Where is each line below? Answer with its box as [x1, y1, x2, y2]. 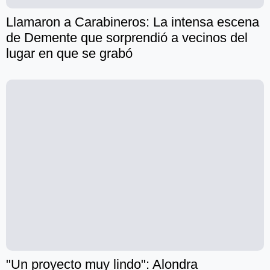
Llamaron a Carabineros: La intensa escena [6, 14, 259, 30]
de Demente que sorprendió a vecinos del [6, 30, 248, 46]
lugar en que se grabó [6, 46, 133, 61]
